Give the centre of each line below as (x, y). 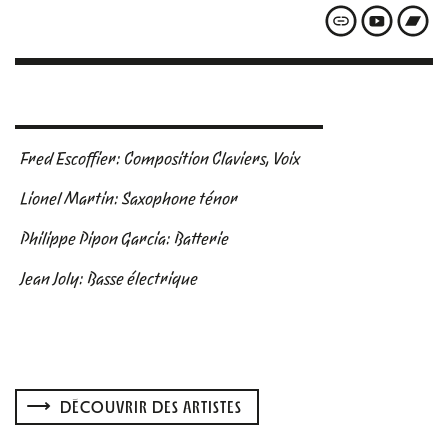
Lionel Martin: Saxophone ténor (130, 198)
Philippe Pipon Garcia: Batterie (126, 238)
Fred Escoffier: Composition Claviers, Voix (161, 158)
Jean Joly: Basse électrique (110, 278)
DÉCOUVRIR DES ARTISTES (149, 406)
